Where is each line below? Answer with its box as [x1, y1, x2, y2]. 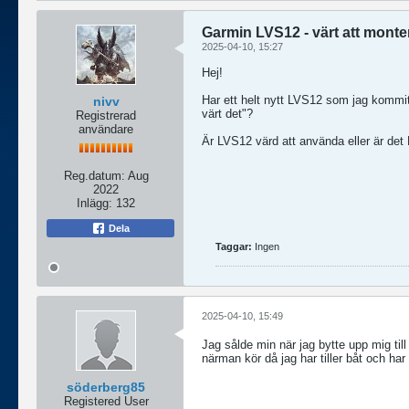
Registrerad [76, 109, 136, 122]
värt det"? [202, 107, 253, 121]
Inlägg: [77, 196, 112, 210]
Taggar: [215, 241, 252, 252]
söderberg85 [67, 380, 145, 394]
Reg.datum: [63, 169, 125, 183]
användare [79, 122, 133, 136]
